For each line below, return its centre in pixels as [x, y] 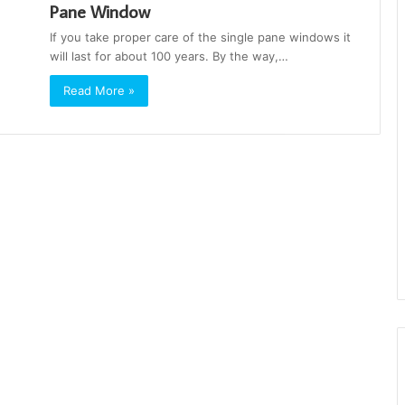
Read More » [99, 90]
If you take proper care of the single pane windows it [200, 37]
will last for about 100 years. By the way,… [169, 56]
